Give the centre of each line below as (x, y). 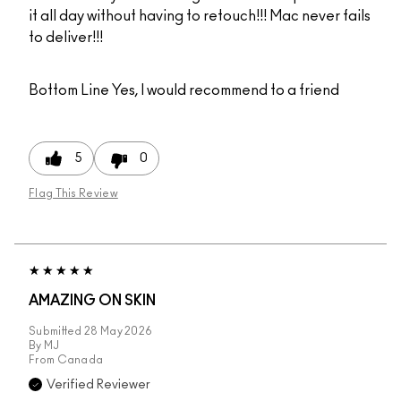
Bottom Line (69, 91)
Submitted (56, 332)
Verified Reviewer (98, 385)
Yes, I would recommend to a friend (224, 91)
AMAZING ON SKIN (92, 301)
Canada (80, 360)
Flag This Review (73, 194)
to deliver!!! (66, 38)
